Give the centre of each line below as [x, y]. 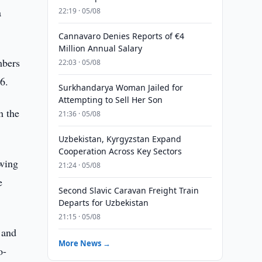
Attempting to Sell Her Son [110, 100]
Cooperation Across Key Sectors [120, 151]
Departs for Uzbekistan [103, 203]
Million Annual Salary [100, 48]
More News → [84, 243]
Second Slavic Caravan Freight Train [128, 190]
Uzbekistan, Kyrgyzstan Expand [120, 139]
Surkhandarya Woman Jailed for [120, 87]
